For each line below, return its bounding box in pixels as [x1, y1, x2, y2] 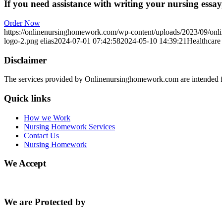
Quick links [4, 93, 51, 104]
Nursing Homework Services [24, 122, 115, 131]
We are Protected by [4, 196, 86, 207]
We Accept [4, 158, 46, 169]
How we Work [24, 113, 70, 122]
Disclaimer [4, 55, 47, 65]
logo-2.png [4, 36, 38, 45]
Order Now [4, 18, 40, 27]
